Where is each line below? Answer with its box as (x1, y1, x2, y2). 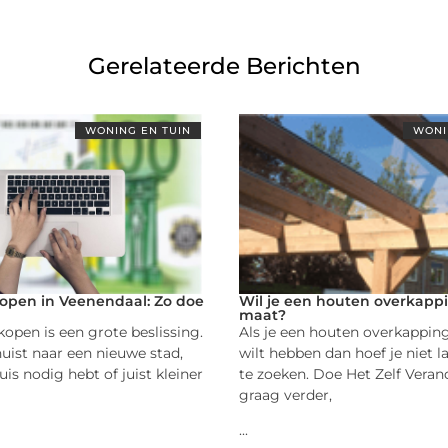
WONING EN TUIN (85, 123, 191, 137)
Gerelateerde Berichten (87, 51, 361, 80)
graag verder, (239, 385, 332, 404)
